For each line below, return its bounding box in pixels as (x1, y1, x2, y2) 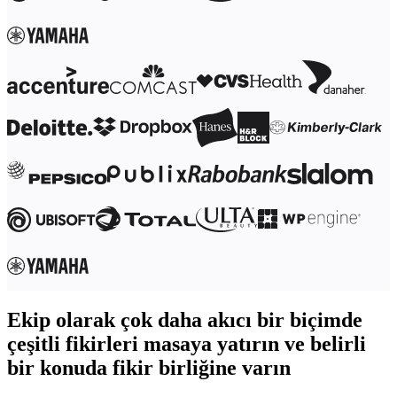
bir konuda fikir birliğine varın (7, 355, 291, 379)
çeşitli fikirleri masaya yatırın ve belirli (7, 331, 366, 355)
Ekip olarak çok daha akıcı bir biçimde (7, 307, 362, 331)
